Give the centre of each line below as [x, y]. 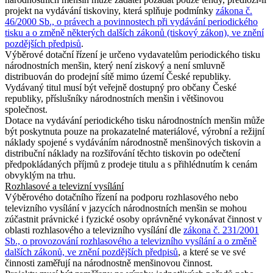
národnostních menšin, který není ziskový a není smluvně [115, 65]
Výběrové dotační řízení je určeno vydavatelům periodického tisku [133, 54]
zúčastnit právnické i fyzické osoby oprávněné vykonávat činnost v [133, 219]
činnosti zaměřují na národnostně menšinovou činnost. [109, 263]
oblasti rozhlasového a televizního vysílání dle [94, 230]
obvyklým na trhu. [40, 175]
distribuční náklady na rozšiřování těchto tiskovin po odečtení [122, 153]
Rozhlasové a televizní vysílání [64, 186]
